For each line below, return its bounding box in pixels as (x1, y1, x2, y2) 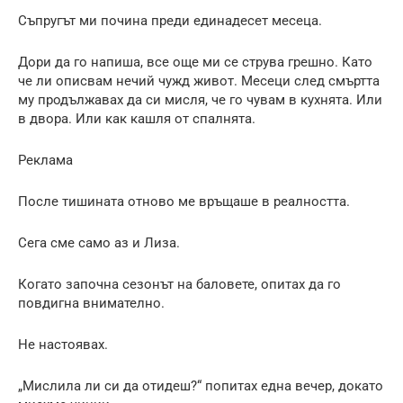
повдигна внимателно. (18, 294, 165, 311)
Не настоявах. (18, 336, 108, 353)
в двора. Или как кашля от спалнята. (18, 110, 255, 127)
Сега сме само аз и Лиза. (18, 234, 180, 251)
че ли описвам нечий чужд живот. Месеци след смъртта (18, 72, 380, 89)
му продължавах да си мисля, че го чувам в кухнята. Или (18, 91, 382, 108)
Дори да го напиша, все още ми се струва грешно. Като (18, 53, 372, 70)
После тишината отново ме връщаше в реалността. (18, 193, 350, 210)
